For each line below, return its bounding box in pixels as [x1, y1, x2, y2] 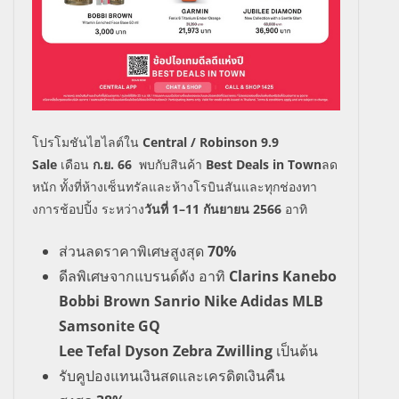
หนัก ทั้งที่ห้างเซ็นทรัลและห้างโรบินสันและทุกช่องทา [32, 178, 317, 196]
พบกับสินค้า [139, 156, 206, 174]
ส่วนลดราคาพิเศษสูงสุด [59, 241, 208, 262]
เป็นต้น [276, 341, 318, 362]
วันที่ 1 [144, 200, 179, 218]
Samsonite [59, 316, 134, 337]
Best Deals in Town [206, 156, 322, 174]
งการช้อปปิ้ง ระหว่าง [32, 200, 144, 218]
